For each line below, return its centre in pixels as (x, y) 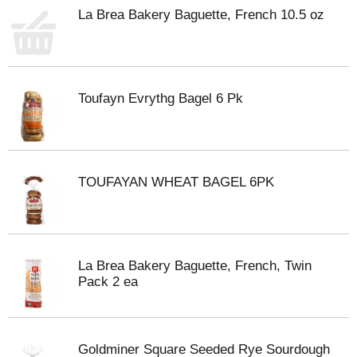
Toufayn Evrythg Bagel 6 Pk (161, 98)
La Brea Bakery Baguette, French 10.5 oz (201, 15)
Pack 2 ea (108, 282)
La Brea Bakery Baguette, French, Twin (195, 266)
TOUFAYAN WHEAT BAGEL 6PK (176, 182)
